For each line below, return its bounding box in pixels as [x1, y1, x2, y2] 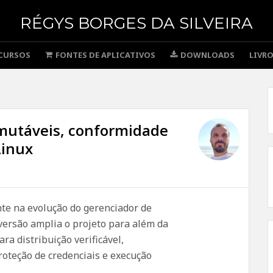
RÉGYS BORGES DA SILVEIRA [20, 13, 253, 33]
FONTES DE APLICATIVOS [55, 49, 155, 60]
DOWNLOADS [180, 49, 235, 60]
